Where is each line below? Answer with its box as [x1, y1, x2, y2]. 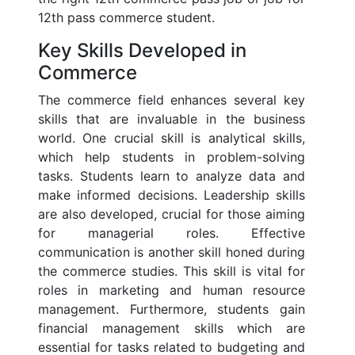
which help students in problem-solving [38, 149, 305, 166]
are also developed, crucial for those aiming [38, 206, 305, 223]
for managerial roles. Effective [38, 225, 305, 242]
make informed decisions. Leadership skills [38, 187, 305, 204]
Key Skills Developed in [38, 39, 246, 63]
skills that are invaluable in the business [38, 111, 305, 128]
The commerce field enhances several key [38, 92, 305, 109]
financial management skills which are [38, 320, 305, 337]
